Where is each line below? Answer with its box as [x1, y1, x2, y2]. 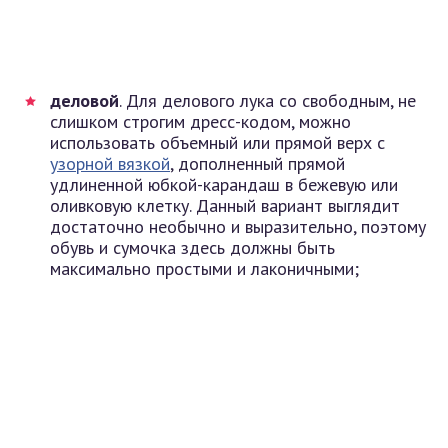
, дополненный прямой [170, 152, 345, 175]
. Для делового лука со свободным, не [119, 89, 416, 112]
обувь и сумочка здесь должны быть [50, 236, 335, 259]
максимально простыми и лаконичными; [50, 257, 359, 280]
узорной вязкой [50, 152, 170, 175]
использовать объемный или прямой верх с [50, 131, 385, 154]
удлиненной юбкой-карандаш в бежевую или [50, 173, 398, 196]
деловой [50, 89, 119, 112]
